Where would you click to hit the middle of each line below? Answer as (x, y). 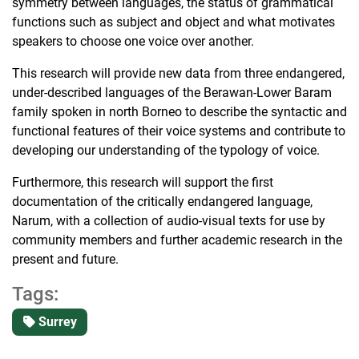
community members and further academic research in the (177, 240)
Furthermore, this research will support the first (143, 183)
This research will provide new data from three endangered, (178, 74)
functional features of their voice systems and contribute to (179, 131)
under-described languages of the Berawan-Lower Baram (172, 93)
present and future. (65, 260)
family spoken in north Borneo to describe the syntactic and (179, 112)
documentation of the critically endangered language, (162, 202)
